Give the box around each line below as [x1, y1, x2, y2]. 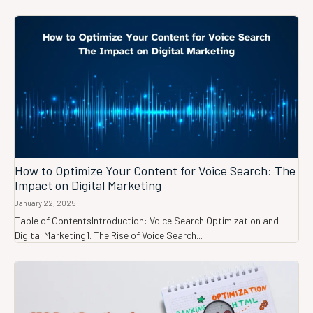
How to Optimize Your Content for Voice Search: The [15, 163, 296, 179]
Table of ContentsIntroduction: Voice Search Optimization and [15, 214, 279, 227]
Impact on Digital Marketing [15, 177, 161, 194]
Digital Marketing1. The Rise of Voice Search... [15, 229, 203, 242]
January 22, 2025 [15, 198, 75, 208]
